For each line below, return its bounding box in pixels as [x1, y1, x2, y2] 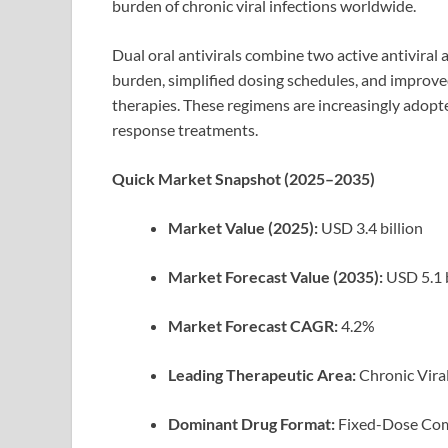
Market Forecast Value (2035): [168, 267, 383, 287]
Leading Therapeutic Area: [168, 365, 356, 385]
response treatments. [112, 120, 258, 140]
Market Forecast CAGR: [168, 316, 338, 336]
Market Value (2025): [168, 218, 318, 238]
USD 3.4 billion [318, 218, 423, 238]
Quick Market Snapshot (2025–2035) [112, 169, 375, 189]
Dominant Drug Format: [168, 414, 335, 434]
